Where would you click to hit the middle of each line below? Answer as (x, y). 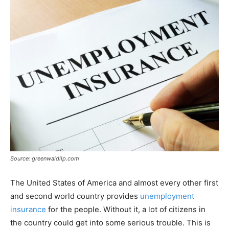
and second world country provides (75, 196)
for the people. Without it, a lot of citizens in (126, 209)
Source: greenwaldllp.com (45, 158)
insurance (28, 209)
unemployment (167, 196)
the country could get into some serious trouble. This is (110, 222)
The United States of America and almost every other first (114, 182)
